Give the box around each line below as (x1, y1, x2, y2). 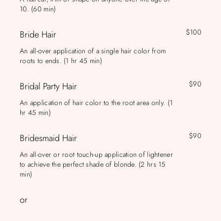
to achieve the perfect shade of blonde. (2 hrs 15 (20, 159, 166, 169)
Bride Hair (20, 28, 56, 41)
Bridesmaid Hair (20, 132, 77, 145)
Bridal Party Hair (20, 80, 77, 93)
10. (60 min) (20, 4, 56, 14)
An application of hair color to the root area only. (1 (20, 98, 173, 108)
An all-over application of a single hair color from (20, 46, 166, 56)
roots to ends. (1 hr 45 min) (20, 56, 102, 66)
